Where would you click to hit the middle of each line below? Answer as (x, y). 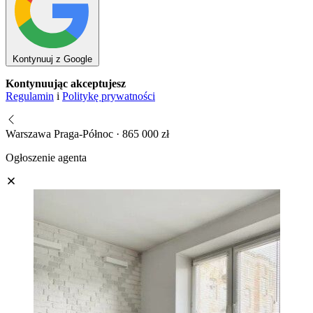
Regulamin (30, 96)
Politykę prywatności (109, 96)
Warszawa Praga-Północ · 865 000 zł (87, 133)
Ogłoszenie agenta (46, 157)
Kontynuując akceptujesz (66, 83)
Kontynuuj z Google (52, 59)
